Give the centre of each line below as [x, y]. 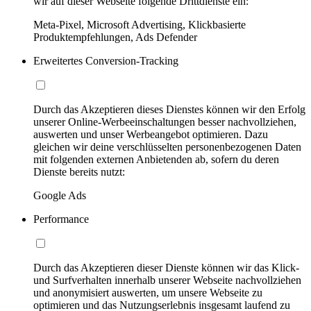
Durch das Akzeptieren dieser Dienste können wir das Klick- [166, 267]
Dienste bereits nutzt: [79, 171]
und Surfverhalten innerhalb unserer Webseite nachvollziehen [167, 280]
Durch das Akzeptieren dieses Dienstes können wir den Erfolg [169, 109]
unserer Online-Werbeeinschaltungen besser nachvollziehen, [165, 121]
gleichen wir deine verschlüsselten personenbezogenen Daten [167, 146]
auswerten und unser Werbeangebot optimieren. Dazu [151, 134]
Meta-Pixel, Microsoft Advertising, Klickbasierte [140, 24]
